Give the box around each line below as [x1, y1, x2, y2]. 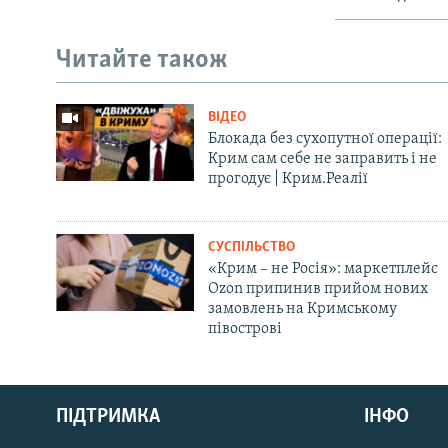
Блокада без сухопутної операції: [207, 130, 442, 147]
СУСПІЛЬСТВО [207, 239, 295, 255]
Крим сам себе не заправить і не [207, 150, 437, 167]
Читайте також [56, 47, 228, 75]
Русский [18, 371, 82, 391]
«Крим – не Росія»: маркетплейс [207, 260, 438, 277]
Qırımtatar [18, 407, 96, 427]
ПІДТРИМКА [56, 406, 160, 427]
